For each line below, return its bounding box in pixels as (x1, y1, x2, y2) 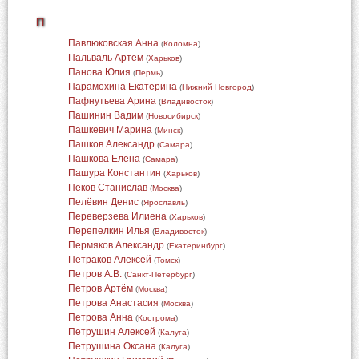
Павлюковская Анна (67, 38, 159, 49)
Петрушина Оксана (67, 341, 156, 352)
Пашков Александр (67, 139, 155, 150)
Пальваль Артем (67, 52, 143, 63)
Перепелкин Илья (67, 225, 150, 236)
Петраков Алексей (67, 254, 151, 265)
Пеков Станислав (67, 182, 147, 193)
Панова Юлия (67, 67, 131, 78)
